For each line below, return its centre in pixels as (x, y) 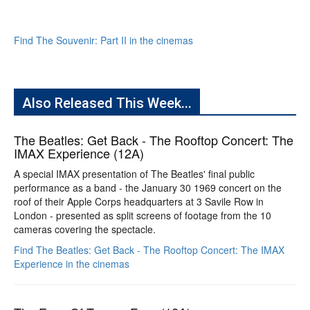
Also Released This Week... (107, 103)
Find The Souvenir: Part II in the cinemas (103, 40)
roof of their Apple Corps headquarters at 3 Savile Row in (139, 201)
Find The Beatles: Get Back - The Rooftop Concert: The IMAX (149, 249)
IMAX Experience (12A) (79, 153)
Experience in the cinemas (72, 263)
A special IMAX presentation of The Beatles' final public (134, 173)
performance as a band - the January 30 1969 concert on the (148, 187)
